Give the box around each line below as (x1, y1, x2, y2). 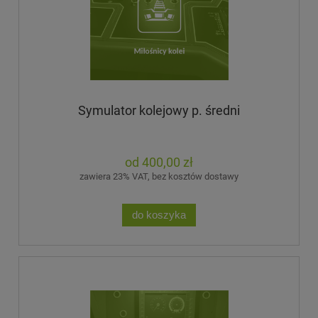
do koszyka (132, 208, 186, 221)
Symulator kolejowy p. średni (78, 103, 240, 119)
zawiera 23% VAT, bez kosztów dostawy (79, 171, 238, 182)
